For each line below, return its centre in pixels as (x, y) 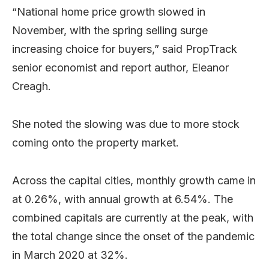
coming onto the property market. (95, 143)
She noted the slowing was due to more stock (126, 124)
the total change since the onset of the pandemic (133, 236)
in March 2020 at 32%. (70, 255)
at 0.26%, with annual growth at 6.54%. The (122, 199)
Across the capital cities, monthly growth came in (134, 180)
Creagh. (32, 86)
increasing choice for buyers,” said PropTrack (125, 49)
